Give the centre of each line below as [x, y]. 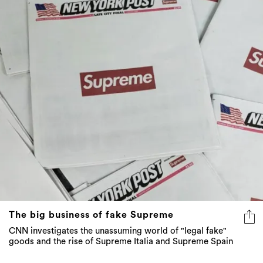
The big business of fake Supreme [91, 215]
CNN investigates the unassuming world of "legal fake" [118, 231]
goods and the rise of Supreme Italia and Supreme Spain [121, 241]
